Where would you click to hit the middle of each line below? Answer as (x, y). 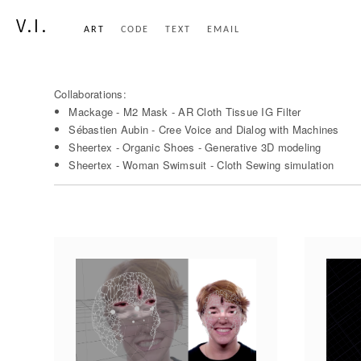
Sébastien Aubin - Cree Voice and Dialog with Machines (204, 129)
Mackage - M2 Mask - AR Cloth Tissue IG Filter (185, 112)
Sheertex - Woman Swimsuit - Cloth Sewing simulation (201, 165)
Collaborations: (90, 94)
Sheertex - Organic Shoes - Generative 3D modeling (195, 147)
